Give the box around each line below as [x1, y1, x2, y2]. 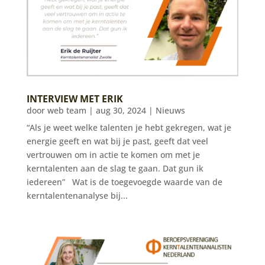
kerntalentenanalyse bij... [26, 189, 128, 201]
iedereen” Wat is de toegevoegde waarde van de [26, 176, 222, 188]
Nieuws [155, 104, 185, 116]
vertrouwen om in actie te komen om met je [26, 148, 200, 160]
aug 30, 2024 [95, 104, 146, 116]
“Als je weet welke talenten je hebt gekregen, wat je [26, 121, 231, 133]
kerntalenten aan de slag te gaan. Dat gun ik [26, 162, 203, 174]
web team [47, 104, 86, 116]
